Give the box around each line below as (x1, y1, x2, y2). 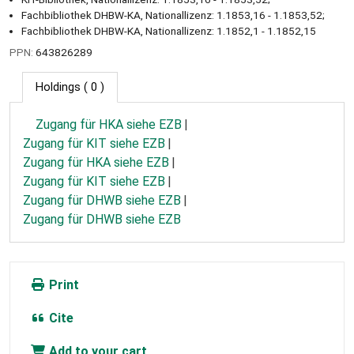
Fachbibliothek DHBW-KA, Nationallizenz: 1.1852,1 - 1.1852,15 (21, 24, 316, 37)
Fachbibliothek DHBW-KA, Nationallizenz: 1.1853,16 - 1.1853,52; (21, 8, 325, 21)
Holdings (36, 80, 81, 94)
